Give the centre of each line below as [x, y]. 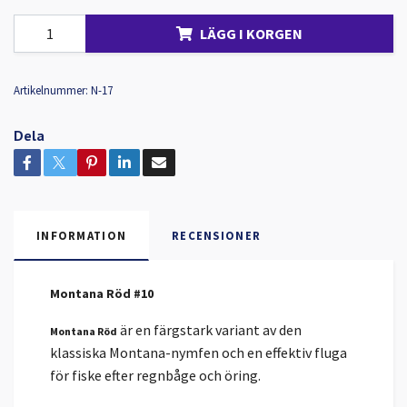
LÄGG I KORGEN [251, 33]
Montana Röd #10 [102, 294]
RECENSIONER [217, 236]
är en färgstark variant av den [209, 330]
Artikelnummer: [51, 90]
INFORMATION [82, 236]
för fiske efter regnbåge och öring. [155, 376]
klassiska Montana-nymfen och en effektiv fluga [199, 353]
